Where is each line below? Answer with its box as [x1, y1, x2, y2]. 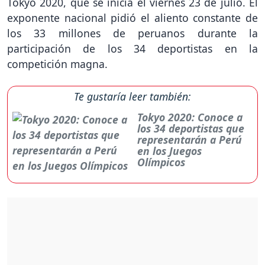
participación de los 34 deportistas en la [7, 41, 258, 56]
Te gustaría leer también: [74, 89, 191, 104]
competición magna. [7, 57, 108, 72]
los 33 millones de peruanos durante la [7, 26, 258, 41]
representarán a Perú [137, 132, 243, 147]
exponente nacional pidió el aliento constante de [7, 11, 258, 25]
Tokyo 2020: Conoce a [137, 110, 243, 125]
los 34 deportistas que [137, 121, 245, 136]
